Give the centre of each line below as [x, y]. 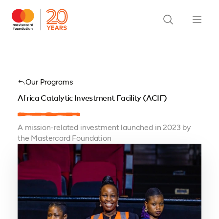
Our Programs [49, 82]
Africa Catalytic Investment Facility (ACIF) [92, 98]
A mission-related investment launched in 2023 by [104, 127]
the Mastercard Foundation [64, 138]
